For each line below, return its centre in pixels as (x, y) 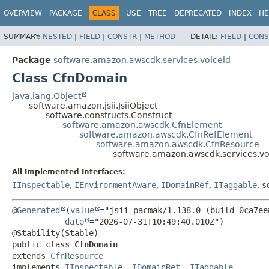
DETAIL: (205, 36)
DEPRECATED (198, 13)
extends (31, 255)
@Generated (36, 210)
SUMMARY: (23, 36)
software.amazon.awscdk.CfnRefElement (166, 134)
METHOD (160, 36)
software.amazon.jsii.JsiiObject (93, 105)
